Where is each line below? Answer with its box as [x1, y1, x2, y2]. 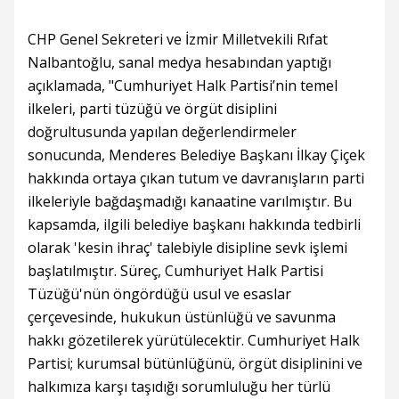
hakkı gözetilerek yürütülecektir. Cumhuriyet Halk [28, 330, 360, 350]
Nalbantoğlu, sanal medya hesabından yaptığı [28, 53, 331, 72]
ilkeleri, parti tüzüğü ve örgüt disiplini [28, 99, 277, 118]
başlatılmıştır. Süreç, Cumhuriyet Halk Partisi [28, 261, 323, 281]
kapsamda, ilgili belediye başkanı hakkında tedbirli [28, 215, 361, 234]
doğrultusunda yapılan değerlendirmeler [28, 122, 297, 142]
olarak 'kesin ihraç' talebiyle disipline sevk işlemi [28, 238, 347, 257]
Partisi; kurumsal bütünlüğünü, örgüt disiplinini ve [28, 354, 362, 373]
